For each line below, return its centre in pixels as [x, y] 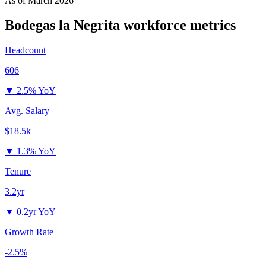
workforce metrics [178, 25]
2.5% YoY [36, 91]
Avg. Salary [27, 111]
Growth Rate [29, 232]
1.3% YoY [36, 151]
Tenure [18, 172]
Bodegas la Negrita [62, 25]
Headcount [25, 50]
